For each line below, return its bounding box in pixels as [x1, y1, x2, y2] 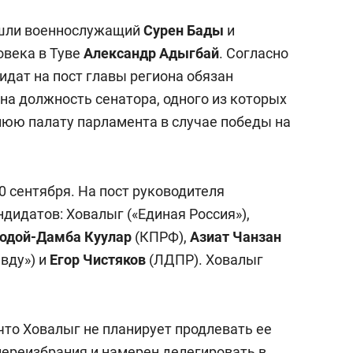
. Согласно [219, 45, 288, 62]
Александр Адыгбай [84, 45, 219, 62]
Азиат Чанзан [190, 229, 281, 246]
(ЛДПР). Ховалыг [146, 251, 263, 269]
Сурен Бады [143, 22, 224, 39]
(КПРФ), [132, 229, 190, 246]
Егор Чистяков [50, 251, 146, 269]
